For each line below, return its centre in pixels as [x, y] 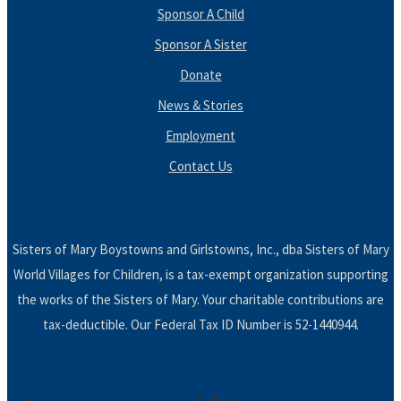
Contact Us [200, 166]
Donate [200, 75]
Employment [200, 136]
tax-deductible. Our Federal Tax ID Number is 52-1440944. [200, 325]
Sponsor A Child [200, 14]
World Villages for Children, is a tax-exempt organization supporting [200, 275]
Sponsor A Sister [200, 45]
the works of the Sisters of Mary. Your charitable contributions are [200, 300]
